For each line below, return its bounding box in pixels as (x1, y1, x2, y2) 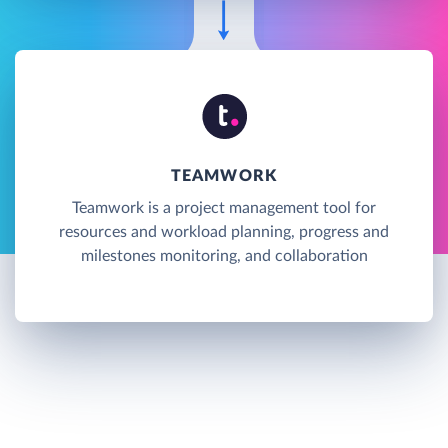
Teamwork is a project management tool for (72, 199, 376, 216)
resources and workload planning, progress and (59, 223, 389, 240)
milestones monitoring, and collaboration (80, 247, 368, 264)
